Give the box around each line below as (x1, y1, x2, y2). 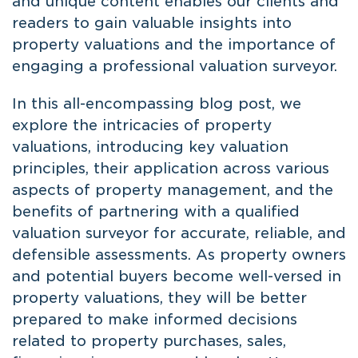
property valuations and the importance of (12, 35, 336, 53)
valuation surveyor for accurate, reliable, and (12, 224, 346, 241)
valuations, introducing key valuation (12, 137, 288, 155)
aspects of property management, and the (12, 181, 333, 198)
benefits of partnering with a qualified (12, 202, 300, 220)
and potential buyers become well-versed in (12, 267, 341, 284)
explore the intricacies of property (12, 116, 272, 133)
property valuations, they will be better (12, 288, 307, 306)
